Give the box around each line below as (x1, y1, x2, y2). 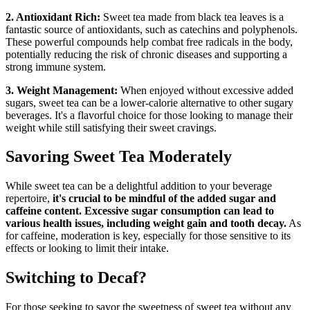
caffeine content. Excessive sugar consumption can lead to (6, 205, 274, 217)
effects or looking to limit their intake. (6, 242, 169, 255)
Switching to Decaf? (6, 268, 147, 287)
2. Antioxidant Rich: (6, 10, 100, 23)
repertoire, (6, 192, 53, 205)
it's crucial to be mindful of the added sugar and (53, 192, 276, 205)
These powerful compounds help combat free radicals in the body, (6, 35, 293, 48)
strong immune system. (6, 60, 106, 73)
